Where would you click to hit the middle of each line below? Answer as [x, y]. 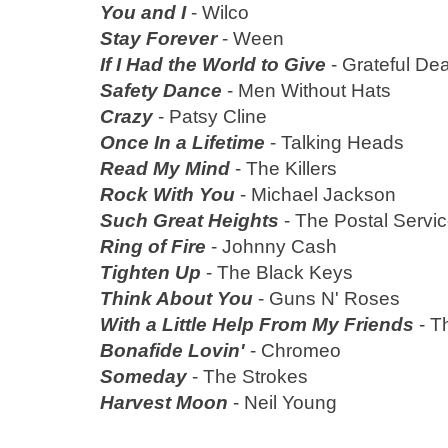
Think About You [176, 298]
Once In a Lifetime [182, 142]
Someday [143, 376]
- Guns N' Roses [329, 298]
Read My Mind [165, 168]
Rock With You [167, 194]
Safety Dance [161, 90]
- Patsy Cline [210, 116]
